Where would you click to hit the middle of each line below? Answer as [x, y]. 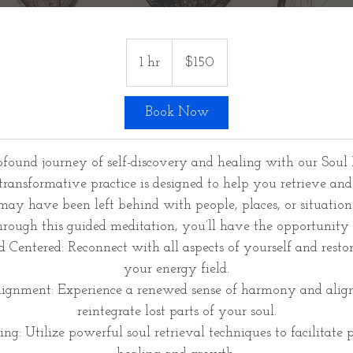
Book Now [176, 113]
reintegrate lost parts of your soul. [176, 312]
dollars [184, 61]
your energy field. [176, 269]
